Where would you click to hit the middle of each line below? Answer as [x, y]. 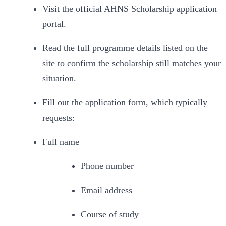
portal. [54, 24]
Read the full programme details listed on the [125, 48]
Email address [106, 190]
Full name [61, 142]
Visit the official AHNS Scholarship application [130, 9]
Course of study [110, 215]
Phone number [107, 166]
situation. [59, 78]
